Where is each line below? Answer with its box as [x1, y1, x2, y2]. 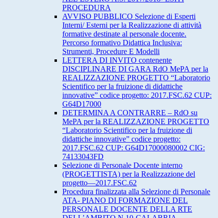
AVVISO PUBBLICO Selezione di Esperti [62, 12, 196, 21]
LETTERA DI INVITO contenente [62, 56, 172, 65]
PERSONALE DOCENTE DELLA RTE [62, 205, 192, 214]
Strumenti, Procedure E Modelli [62, 47, 160, 56]
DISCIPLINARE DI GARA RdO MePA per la [62, 65, 208, 73]
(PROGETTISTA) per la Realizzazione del [62, 170, 195, 179]
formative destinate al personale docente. [62, 30, 186, 38]
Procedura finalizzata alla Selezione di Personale [62, 187, 210, 196]
